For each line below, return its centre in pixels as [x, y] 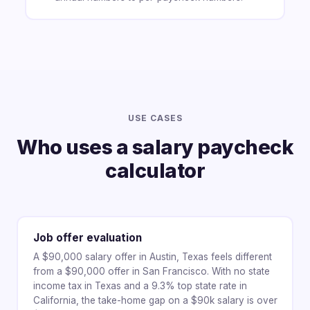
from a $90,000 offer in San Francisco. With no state [151, 272]
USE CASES [155, 118]
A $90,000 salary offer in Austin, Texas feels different [152, 257]
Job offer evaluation [87, 238]
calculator [155, 170]
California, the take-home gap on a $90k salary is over [155, 301]
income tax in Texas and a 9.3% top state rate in [140, 286]
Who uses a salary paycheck [155, 147]
